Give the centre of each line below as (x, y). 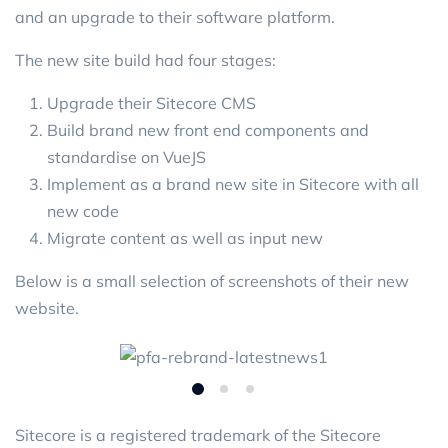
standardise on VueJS (126, 157)
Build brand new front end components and (208, 130)
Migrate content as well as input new (185, 238)
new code (83, 211)
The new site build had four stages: (145, 60)
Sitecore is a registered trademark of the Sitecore (198, 434)
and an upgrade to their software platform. (175, 17)
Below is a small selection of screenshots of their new (212, 281)
